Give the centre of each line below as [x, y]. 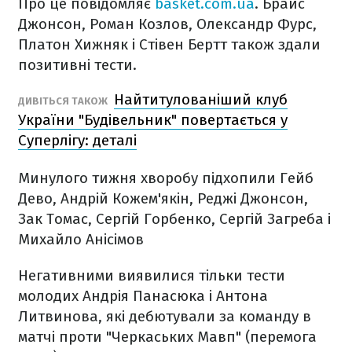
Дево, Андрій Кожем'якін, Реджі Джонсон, [163, 198]
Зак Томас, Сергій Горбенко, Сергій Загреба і [174, 219]
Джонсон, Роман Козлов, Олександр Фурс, [167, 24]
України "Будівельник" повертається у [153, 120]
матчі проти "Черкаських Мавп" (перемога [167, 337]
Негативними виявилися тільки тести [152, 275]
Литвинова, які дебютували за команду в [165, 316]
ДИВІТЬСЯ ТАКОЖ [64, 101]
